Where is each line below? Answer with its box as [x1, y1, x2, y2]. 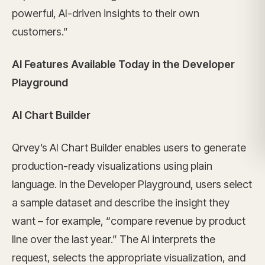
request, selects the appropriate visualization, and [12, 251, 245, 264]
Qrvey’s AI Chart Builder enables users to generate [12, 141, 246, 154]
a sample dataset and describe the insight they [12, 196, 230, 209]
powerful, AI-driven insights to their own [12, 7, 199, 20]
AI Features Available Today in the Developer [12, 58, 235, 70]
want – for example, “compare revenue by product [12, 215, 245, 227]
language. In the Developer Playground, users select [12, 178, 252, 190]
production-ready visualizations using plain [12, 160, 212, 172]
